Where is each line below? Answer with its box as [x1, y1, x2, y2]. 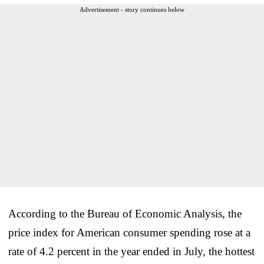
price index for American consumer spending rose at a [8, 226, 250, 239]
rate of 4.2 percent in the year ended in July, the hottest [8, 245, 255, 258]
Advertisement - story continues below [80, 5, 184, 13]
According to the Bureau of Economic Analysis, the [8, 207, 242, 220]
